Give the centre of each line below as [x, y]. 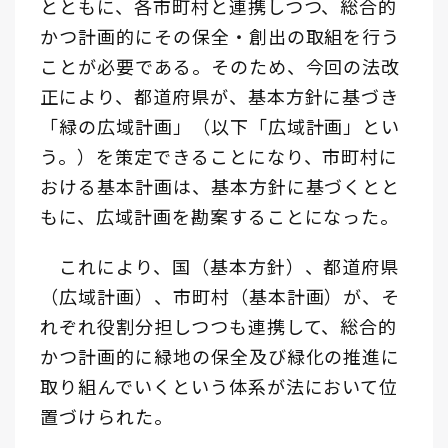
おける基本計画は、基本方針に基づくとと [220, 186]
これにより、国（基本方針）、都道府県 [220, 266]
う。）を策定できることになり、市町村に [219, 156]
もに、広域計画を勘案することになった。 [220, 216]
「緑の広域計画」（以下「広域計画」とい [220, 126]
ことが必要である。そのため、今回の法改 [220, 66]
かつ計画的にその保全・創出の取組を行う [220, 36]
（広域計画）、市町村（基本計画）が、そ [220, 296]
